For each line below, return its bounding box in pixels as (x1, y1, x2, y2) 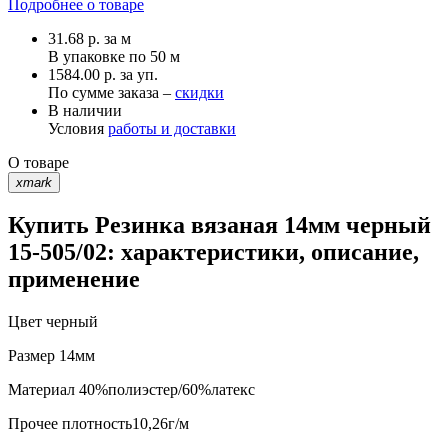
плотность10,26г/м (58, 415, 189, 433)
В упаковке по (48, 47, 150, 65)
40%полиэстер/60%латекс (75, 381, 255, 399)
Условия (48, 119, 108, 137)
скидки (175, 83, 224, 101)
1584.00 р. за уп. (48, 65, 158, 83)
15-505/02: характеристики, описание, (8, 239, 419, 266)
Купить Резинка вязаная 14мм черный (8, 212, 431, 239)
